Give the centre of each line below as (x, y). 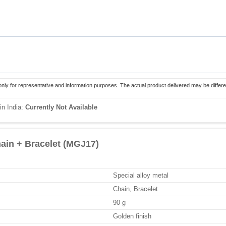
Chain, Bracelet (135, 189)
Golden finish (132, 216)
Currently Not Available (61, 107)
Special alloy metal (141, 175)
